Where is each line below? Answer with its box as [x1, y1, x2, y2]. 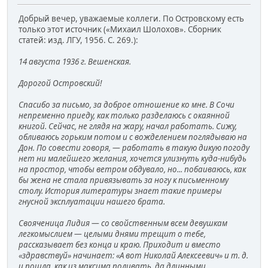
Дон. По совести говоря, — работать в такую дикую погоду [19, 142, 249, 153]
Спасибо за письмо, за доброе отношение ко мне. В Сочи [19, 99, 234, 110]
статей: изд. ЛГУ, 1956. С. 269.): [19, 34, 138, 45]
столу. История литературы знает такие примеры [19, 185, 222, 196]
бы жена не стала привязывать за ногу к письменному [19, 174, 229, 185]
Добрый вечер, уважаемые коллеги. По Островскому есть [19, 13, 244, 24]
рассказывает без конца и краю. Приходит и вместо [19, 239, 221, 250]
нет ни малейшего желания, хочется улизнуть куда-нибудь [19, 153, 246, 164]
